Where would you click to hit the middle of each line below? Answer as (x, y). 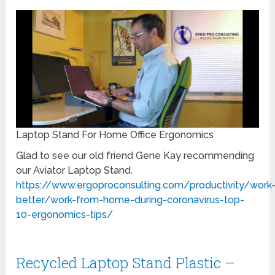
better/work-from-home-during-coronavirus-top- (130, 200)
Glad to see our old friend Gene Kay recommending (135, 156)
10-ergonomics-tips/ (65, 215)
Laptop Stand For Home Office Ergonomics (115, 135)
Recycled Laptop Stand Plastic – (126, 263)
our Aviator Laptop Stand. (75, 171)
